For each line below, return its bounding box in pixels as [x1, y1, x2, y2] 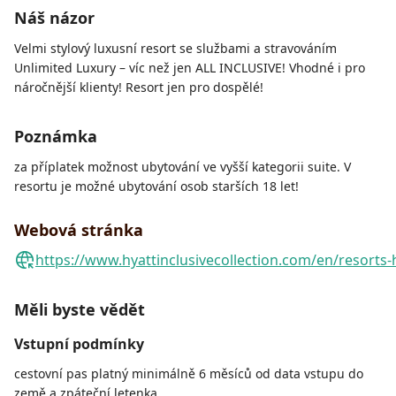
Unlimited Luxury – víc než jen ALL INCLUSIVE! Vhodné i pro [14, 59, 365, 77]
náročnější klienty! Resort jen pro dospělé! [14, 79, 263, 96]
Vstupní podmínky [14, 334, 144, 354]
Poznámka [14, 126, 97, 148]
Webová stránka [14, 219, 143, 241]
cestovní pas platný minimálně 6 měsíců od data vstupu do [14, 365, 363, 383]
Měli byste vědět [14, 299, 145, 321]
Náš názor [14, 7, 95, 29]
